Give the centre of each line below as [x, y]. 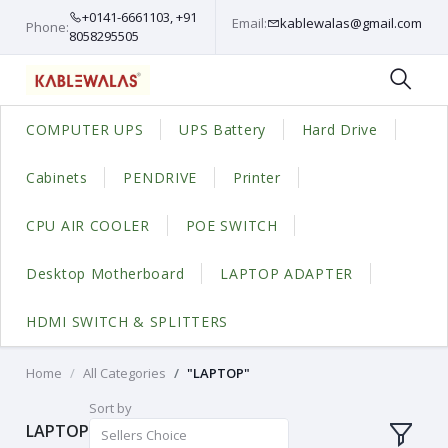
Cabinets [57, 177]
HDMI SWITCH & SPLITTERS [127, 321]
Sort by [111, 408]
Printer [256, 177]
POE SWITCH [231, 225]
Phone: [48, 26]
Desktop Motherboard [105, 273]
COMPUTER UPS [85, 129]
